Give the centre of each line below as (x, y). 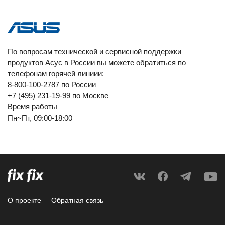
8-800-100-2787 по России (52, 85)
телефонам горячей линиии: (56, 74)
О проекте (24, 200)
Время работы (32, 107)
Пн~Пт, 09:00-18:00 (40, 118)
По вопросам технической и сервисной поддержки (94, 51)
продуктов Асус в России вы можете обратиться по (97, 63)
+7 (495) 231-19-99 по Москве (58, 96)
